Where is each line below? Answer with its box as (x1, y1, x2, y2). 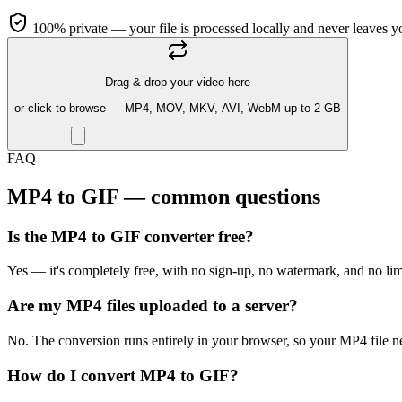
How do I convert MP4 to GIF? (7, 365, 239, 385)
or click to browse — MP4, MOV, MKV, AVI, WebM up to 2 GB (14, 100, 341, 115)
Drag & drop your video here (105, 75, 250, 90)
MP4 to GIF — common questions (7, 184, 320, 208)
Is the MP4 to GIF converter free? (7, 226, 254, 246)
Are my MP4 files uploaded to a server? (7, 296, 298, 316)
